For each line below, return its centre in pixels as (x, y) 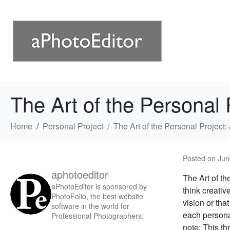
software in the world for (90, 206)
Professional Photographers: (98, 216)
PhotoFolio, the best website (97, 196)
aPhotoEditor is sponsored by (99, 186)
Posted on (200, 158)
